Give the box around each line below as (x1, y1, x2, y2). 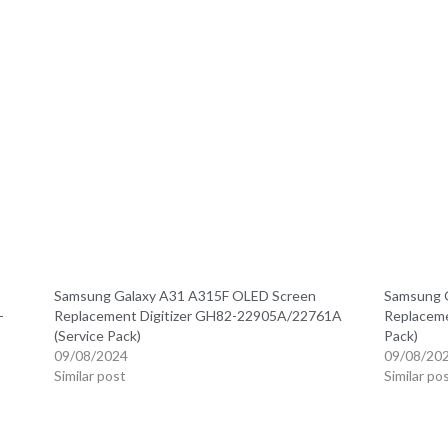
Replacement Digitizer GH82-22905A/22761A (54, 306, 343, 324)
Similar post (54, 366, 127, 384)
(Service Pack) (54, 326, 142, 344)
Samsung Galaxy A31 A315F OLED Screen (54, 286, 317, 304)
